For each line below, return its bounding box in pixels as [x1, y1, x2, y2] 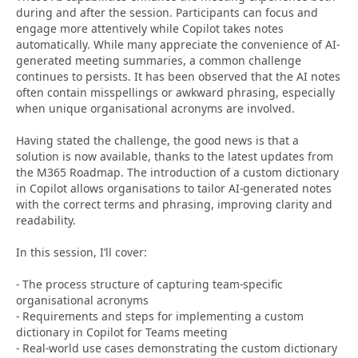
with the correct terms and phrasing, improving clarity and [16, 197, 332, 212]
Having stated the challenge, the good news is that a [16, 133, 299, 148]
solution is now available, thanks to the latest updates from [16, 149, 333, 164]
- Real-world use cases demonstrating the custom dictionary [16, 340, 337, 356]
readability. [16, 213, 76, 228]
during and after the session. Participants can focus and [16, 5, 318, 20]
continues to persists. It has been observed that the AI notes [16, 69, 340, 84]
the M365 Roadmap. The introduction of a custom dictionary [16, 165, 339, 180]
